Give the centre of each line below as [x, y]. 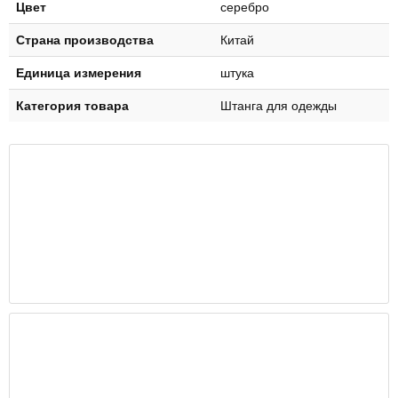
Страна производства [85, 40]
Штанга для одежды [279, 105]
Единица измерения [79, 72]
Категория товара [72, 105]
